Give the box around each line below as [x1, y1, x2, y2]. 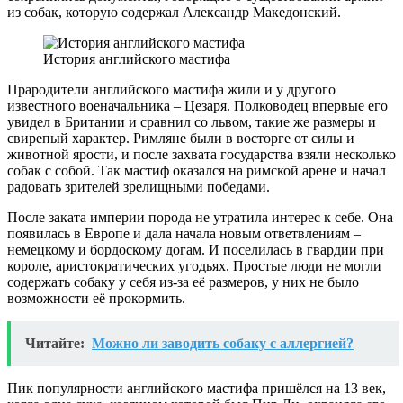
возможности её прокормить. [7, 290, 185, 306]
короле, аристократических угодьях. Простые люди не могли [7, 257, 381, 273]
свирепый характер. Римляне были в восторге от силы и [7, 130, 354, 146]
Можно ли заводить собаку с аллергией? [92, 335, 354, 351]
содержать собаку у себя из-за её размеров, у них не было [7, 273, 359, 290]
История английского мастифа [43, 50, 230, 67]
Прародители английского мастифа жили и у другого [7, 81, 336, 97]
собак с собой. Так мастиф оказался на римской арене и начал [7, 162, 386, 178]
